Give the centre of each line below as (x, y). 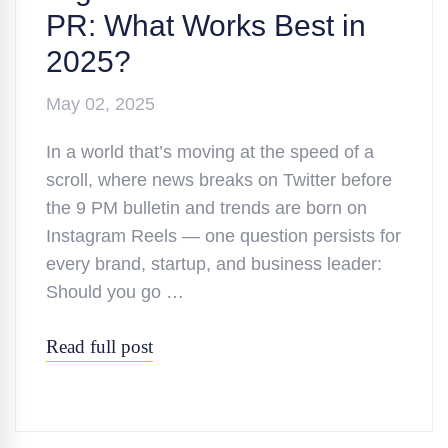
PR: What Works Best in (206, 25)
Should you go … (115, 291)
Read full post (99, 346)
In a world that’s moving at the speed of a (210, 151)
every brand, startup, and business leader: (214, 263)
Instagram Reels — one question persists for (223, 235)
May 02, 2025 (100, 103)
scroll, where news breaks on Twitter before (219, 179)
